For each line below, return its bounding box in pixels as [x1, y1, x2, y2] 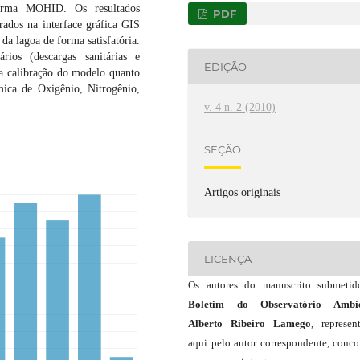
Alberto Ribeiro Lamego [188, 317, 311, 330]
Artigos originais [204, 186, 281, 199]
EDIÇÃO [204, 59, 247, 73]
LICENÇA [204, 252, 252, 265]
